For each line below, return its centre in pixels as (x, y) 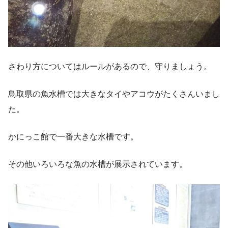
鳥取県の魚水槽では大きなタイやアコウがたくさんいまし (114, 94)
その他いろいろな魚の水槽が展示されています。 (98, 164)
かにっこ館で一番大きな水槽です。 (73, 136)
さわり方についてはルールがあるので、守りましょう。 (110, 66)
